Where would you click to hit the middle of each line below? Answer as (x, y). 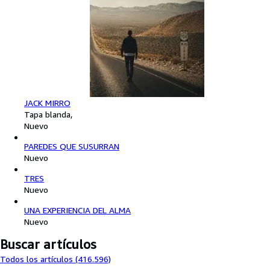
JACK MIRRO (47, 103)
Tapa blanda (47, 115)
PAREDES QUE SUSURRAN (72, 146)
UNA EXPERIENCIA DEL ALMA (77, 210)
